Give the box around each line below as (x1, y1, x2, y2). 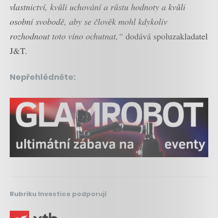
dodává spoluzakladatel (123, 30, 208, 42)
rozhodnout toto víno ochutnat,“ (10, 30, 123, 42)
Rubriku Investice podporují (10, 189, 107, 199)
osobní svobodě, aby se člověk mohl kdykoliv (10, 15, 167, 27)
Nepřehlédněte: (10, 71, 76, 83)
